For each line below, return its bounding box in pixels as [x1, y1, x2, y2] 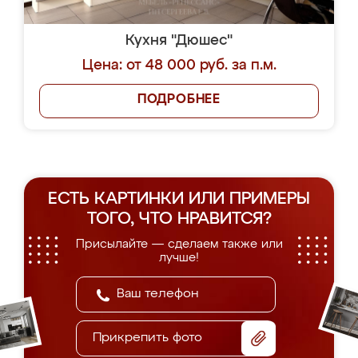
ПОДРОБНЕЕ [137, 93, 221, 106]
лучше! [159, 252, 199, 264]
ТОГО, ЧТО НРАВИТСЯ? [86, 211, 272, 228]
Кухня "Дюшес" [125, 34, 233, 48]
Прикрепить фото [93, 332, 202, 344]
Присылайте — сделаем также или [75, 238, 283, 250]
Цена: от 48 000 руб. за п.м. [82, 58, 276, 73]
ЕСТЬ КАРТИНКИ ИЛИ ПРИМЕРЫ [48, 191, 310, 208]
